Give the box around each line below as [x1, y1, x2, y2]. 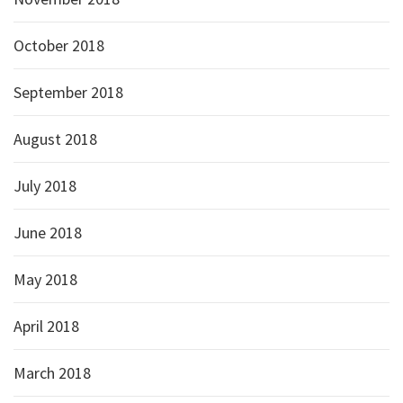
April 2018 [13, 316, 79, 336]
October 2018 [13, 35, 104, 56]
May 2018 [13, 269, 77, 290]
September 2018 [13, 82, 123, 103]
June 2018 [13, 222, 82, 243]
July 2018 [13, 175, 76, 196]
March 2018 [13, 363, 91, 383]
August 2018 [13, 129, 97, 149]
